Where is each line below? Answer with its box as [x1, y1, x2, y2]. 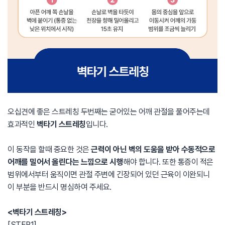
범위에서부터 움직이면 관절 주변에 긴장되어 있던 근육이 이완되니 [8, 170, 210, 179]
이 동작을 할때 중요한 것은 [8, 145, 91, 154]
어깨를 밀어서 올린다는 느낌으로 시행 [8, 157, 123, 167]
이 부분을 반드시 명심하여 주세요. [8, 182, 111, 192]
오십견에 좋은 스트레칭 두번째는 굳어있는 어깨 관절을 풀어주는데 [8, 107, 210, 117]
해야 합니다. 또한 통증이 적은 [123, 157, 213, 167]
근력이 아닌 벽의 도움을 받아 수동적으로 [91, 145, 215, 154]
